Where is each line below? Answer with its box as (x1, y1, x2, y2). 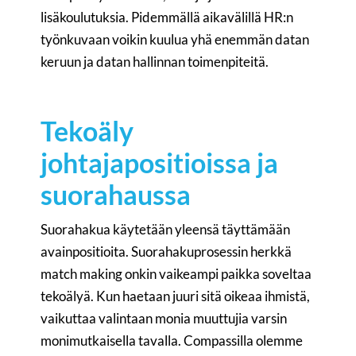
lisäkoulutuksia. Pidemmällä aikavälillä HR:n (41, 9, 294, 25)
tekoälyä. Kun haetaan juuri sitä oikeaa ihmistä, (41, 288, 311, 304)
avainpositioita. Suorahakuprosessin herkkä (41, 243, 292, 260)
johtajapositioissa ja (41, 146, 279, 179)
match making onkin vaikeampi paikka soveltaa (41, 265, 312, 282)
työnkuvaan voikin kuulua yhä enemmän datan (41, 31, 310, 48)
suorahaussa (41, 178, 192, 211)
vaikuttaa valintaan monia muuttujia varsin (41, 310, 288, 327)
